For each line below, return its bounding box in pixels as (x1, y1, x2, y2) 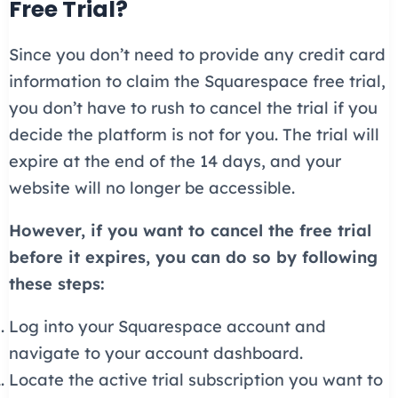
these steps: (8, 274, 105, 295)
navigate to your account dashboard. (8, 343, 303, 364)
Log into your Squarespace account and (8, 316, 326, 338)
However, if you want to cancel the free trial (8, 220, 371, 242)
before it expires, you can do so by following (8, 247, 378, 268)
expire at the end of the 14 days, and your (8, 151, 341, 172)
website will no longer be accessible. (8, 178, 299, 199)
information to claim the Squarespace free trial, (8, 71, 386, 92)
